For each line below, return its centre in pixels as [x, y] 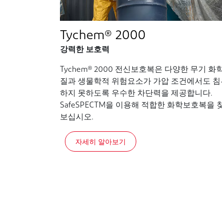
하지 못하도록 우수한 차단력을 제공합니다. [136, 93]
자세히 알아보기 [101, 141]
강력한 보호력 [85, 50]
